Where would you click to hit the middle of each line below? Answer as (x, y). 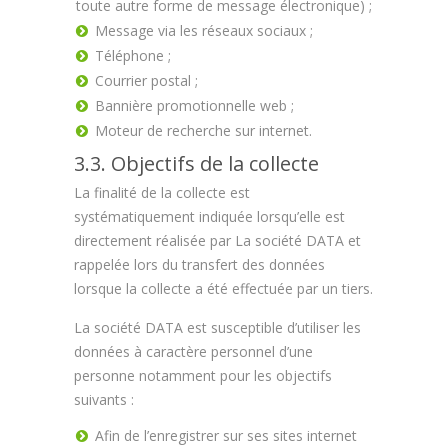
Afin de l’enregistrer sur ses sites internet (226, 435)
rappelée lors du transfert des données (199, 264)
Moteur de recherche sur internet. (203, 130)
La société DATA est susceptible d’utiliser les (217, 327)
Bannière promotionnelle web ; (194, 105)
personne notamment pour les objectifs (203, 375)
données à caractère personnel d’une (193, 351)
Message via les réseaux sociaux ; (204, 30)
